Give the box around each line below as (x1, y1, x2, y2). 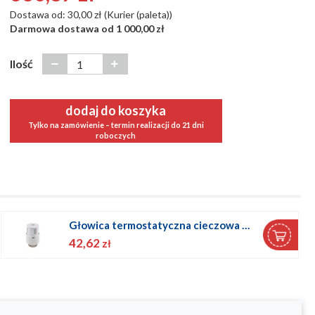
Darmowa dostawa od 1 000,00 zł (9, 22, 165, 35)
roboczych (96, 130, 136, 140)
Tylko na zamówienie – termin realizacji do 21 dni (27, 120, 204, 129)
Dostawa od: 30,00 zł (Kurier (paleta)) (9, 8, 172, 21)
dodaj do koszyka (65, 102, 167, 118)
